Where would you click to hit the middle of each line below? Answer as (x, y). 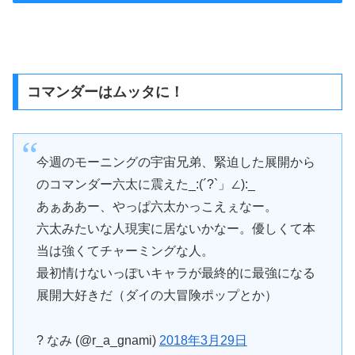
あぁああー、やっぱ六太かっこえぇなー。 (157, 207)
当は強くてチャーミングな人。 (125, 251)
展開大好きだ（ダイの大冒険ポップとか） (157, 296)
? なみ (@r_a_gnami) (97, 340)
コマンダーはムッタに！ (105, 92)
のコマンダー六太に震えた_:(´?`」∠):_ (145, 185)
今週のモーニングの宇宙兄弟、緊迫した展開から (176, 162)
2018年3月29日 (203, 340)
